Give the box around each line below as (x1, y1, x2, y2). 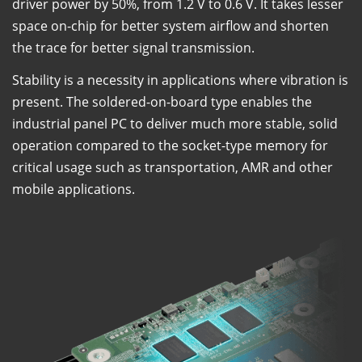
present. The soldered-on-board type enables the (12, 92, 312, 111)
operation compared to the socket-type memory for (12, 136, 328, 154)
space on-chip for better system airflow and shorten (12, 16, 329, 35)
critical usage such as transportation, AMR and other (12, 158, 333, 176)
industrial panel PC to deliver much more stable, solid (12, 114, 338, 133)
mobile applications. (12, 179, 135, 198)
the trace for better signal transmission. (12, 38, 255, 57)
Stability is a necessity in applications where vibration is (12, 70, 348, 89)
